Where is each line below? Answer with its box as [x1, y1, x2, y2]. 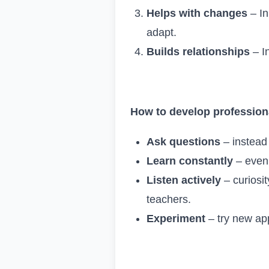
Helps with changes [147, 7, 247, 19]
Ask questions [147, 135, 220, 148]
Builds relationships [147, 45, 250, 58]
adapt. [147, 26, 177, 38]
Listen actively [147, 174, 221, 186]
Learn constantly [147, 154, 233, 167]
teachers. [147, 193, 191, 205]
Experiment [147, 212, 205, 225]
